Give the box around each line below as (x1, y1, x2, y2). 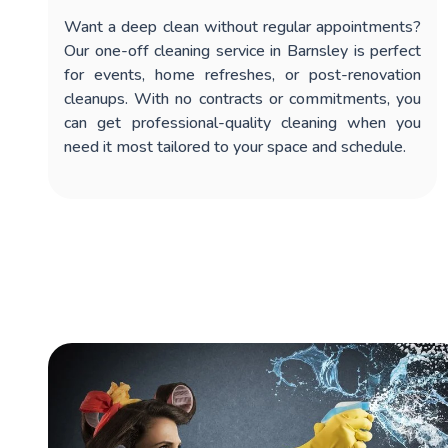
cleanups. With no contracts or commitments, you (64, 87, 422, 110)
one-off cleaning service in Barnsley (94, 39, 349, 62)
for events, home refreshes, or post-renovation (64, 63, 422, 86)
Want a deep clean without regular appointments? (64, 15, 422, 38)
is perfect (348, 39, 422, 62)
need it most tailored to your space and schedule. (64, 135, 406, 158)
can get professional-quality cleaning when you (64, 111, 422, 134)
